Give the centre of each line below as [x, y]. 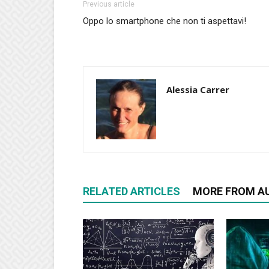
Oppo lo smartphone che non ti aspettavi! [165, 21]
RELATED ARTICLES [131, 191]
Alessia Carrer [198, 89]
